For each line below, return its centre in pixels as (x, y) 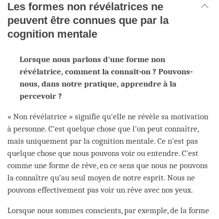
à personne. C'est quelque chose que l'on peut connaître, (103, 129)
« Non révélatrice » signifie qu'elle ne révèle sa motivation (108, 116)
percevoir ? (41, 96)
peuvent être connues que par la (88, 20)
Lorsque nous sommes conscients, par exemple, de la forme (108, 210)
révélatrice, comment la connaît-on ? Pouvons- (106, 71)
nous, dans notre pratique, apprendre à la (98, 84)
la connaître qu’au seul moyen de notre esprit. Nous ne (101, 177)
